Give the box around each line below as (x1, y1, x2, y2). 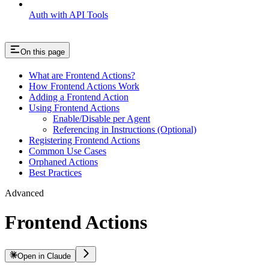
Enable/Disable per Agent (53, 113, 150, 124)
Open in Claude (17, 252, 71, 261)
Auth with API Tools (29, 9, 108, 20)
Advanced (5, 187, 44, 198)
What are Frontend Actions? (29, 70, 135, 80)
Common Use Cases (29, 145, 106, 156)
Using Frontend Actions (29, 102, 119, 113)
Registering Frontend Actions (29, 134, 140, 145)
